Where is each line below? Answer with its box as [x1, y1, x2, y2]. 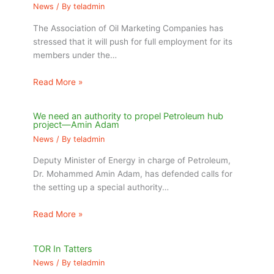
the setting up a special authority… [33, 182, 169, 193]
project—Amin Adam [33, 119, 120, 131]
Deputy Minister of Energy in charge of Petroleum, [33, 155, 231, 166]
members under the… [33, 50, 117, 60]
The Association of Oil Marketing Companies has [33, 23, 224, 33]
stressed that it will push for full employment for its [33, 36, 233, 46]
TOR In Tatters [33, 243, 93, 254]
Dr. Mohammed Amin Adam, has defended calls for [33, 169, 233, 179]
